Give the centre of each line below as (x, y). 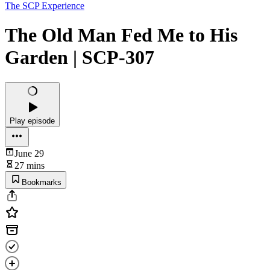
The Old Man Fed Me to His (121, 35)
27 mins (30, 165)
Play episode (32, 121)
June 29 (29, 153)
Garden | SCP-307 (80, 58)
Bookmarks (42, 182)
